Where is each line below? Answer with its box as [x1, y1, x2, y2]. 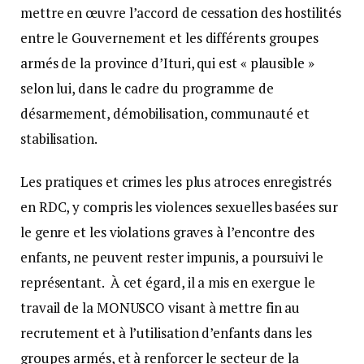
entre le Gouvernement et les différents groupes [20, 28, 319, 47]
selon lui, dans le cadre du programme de [20, 78, 274, 97]
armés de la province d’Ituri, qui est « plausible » [20, 53, 314, 72]
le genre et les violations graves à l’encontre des [20, 222, 314, 241]
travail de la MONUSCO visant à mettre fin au [20, 297, 301, 317]
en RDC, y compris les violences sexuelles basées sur [20, 197, 338, 216]
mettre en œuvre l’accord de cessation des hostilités [20, 2, 341, 22]
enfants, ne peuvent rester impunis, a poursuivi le [20, 247, 323, 266]
